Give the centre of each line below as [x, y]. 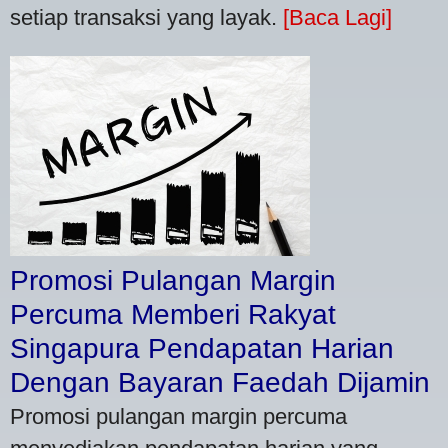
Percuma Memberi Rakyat [173, 314]
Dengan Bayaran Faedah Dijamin [220, 382]
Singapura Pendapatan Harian [202, 348]
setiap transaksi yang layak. [146, 17]
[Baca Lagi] [337, 17]
